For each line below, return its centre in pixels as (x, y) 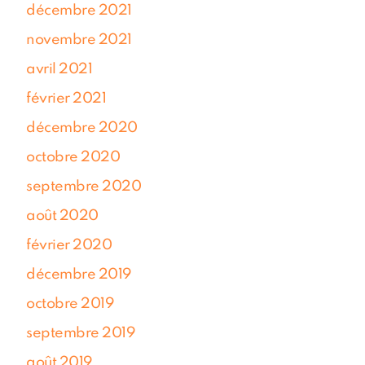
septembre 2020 (84, 186)
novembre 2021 (79, 40)
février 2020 (69, 245)
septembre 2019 (81, 333)
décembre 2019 (79, 274)
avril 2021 (59, 69)
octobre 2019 (70, 303)
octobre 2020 (73, 157)
